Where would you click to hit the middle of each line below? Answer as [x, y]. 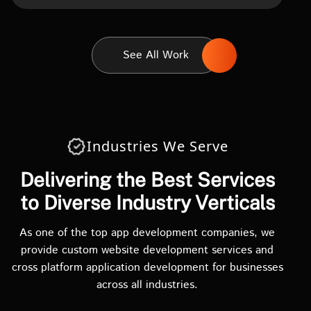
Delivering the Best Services [147, 179]
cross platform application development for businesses [147, 268]
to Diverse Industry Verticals [147, 202]
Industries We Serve [158, 146]
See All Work [155, 55]
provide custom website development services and [147, 250]
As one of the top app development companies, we [147, 233]
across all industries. [147, 285]
